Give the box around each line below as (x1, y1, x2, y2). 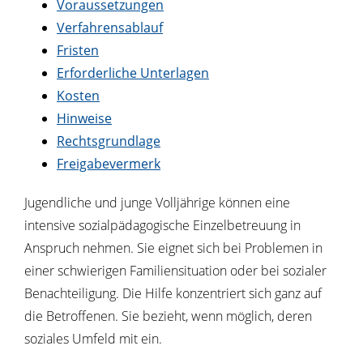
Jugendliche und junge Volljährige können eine (24, 194, 290, 211)
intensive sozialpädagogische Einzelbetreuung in (24, 216, 301, 234)
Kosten (57, 87, 100, 105)
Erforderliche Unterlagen (57, 64, 209, 82)
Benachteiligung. (24, 284, 122, 302)
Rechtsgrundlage (57, 132, 160, 150)
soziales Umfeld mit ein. (24, 330, 162, 348)
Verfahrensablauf (57, 19, 163, 36)
